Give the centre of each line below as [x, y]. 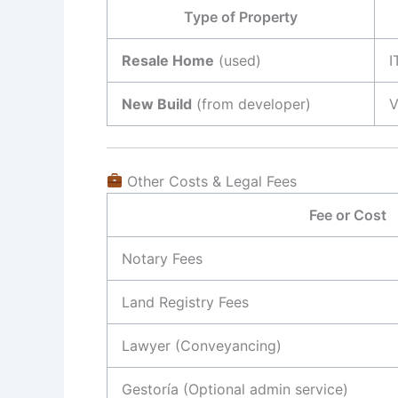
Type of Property [241, 16]
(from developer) [251, 103]
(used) [238, 60]
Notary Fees [162, 258]
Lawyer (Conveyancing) [202, 345]
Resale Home [168, 60]
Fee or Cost [348, 215]
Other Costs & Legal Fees [210, 181]
